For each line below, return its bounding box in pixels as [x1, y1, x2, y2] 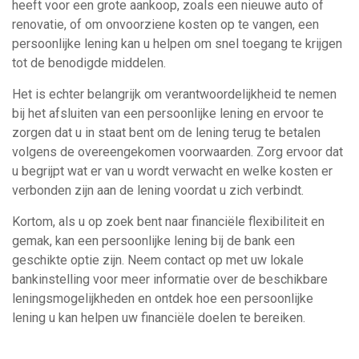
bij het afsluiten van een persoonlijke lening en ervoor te [12, 106, 324, 122]
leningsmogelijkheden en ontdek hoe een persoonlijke [12, 291, 313, 307]
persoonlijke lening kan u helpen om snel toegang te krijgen [12, 36, 342, 52]
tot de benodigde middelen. [12, 55, 166, 71]
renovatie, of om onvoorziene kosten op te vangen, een [12, 17, 319, 33]
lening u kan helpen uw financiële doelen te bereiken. [12, 310, 305, 326]
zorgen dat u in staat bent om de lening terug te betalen [12, 125, 321, 141]
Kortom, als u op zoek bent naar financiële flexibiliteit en [12, 214, 325, 230]
